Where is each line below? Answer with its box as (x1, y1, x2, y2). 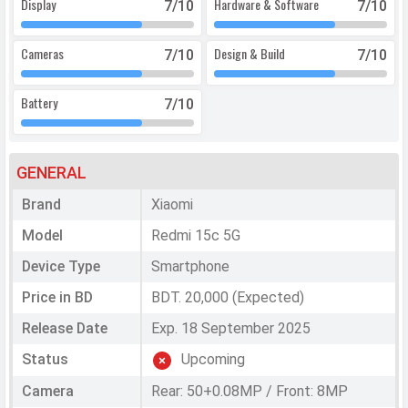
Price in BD (22, 289, 93, 307)
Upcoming (180, 351, 245, 369)
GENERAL (16, 163, 87, 183)
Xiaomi (150, 196, 193, 214)
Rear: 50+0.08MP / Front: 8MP (150, 382, 348, 400)
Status (22, 351, 68, 369)
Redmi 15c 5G (150, 227, 240, 245)
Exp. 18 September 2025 (150, 320, 311, 338)
